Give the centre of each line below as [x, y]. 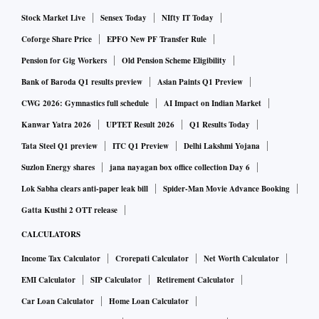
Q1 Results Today [220, 125]
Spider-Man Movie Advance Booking [226, 189]
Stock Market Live [53, 18]
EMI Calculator [48, 280]
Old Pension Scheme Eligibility [174, 61]
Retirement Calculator [195, 280]
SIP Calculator [116, 280]
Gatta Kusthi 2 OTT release [69, 210]
